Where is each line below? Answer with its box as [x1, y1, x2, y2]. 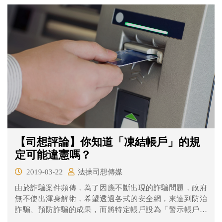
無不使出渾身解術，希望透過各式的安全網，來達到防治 [15, 195, 207, 203]
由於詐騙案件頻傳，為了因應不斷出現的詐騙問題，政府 [15, 184, 207, 192]
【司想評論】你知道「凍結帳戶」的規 [15, 136, 200, 149]
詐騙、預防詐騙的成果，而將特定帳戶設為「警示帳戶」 [15, 206, 207, 214]
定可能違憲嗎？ [15, 149, 91, 162]
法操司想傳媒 [78, 168, 122, 176]
